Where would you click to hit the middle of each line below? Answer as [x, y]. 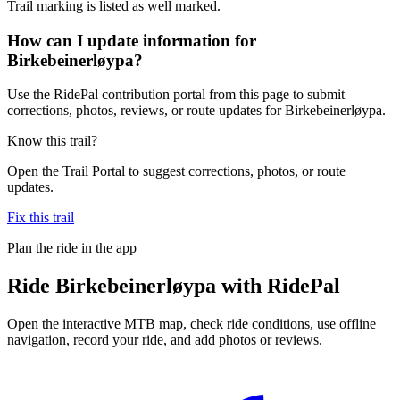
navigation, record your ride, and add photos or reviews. [165, 340]
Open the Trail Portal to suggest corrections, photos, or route [176, 171]
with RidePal [278, 286]
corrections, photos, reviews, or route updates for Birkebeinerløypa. [196, 111]
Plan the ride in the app [72, 248]
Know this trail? [52, 141]
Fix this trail [41, 218]
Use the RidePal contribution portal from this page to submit [176, 95]
